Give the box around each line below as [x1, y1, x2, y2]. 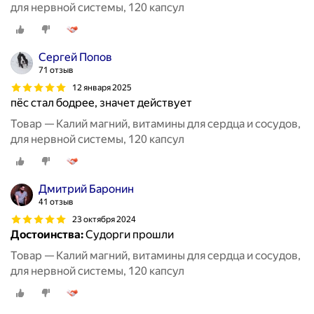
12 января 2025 [72, 82, 132, 93]
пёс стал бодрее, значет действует [11, 96, 192, 110]
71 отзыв [39, 65, 74, 76]
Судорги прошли [83, 228, 174, 242]
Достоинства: [11, 228, 83, 242]
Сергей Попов [39, 50, 112, 64]
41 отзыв [39, 197, 74, 207]
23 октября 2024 [72, 214, 136, 224]
